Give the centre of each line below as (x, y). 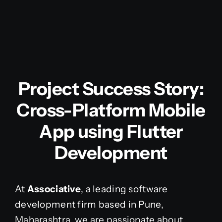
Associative (54, 189)
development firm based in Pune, (89, 205)
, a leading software (124, 189)
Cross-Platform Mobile (111, 110)
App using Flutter (111, 132)
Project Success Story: (111, 89)
